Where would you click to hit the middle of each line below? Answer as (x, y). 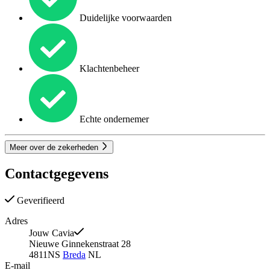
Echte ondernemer (113, 119)
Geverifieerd (39, 201)
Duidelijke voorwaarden (124, 18)
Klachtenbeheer (108, 69)
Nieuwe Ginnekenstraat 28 (80, 244)
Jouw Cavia (52, 233)
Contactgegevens (57, 174)
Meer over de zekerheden (55, 148)
